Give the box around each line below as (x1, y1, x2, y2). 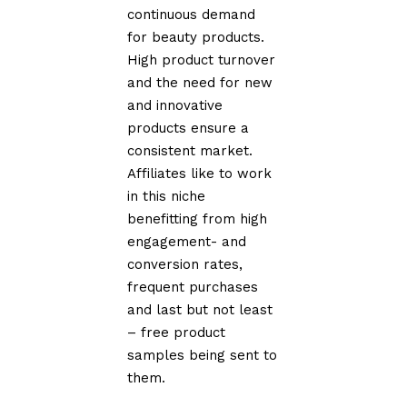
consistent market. (127, 142, 253, 159)
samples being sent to (127, 346, 278, 363)
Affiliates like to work (127, 164, 273, 182)
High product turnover (127, 51, 276, 68)
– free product (127, 323, 226, 341)
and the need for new (127, 74, 273, 91)
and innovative (127, 96, 223, 114)
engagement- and (127, 233, 247, 250)
